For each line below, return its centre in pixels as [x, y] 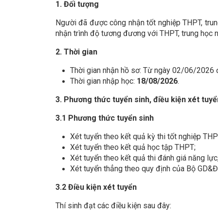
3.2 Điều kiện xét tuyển [96, 187]
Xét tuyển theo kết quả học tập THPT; [133, 147]
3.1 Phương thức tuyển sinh [105, 118]
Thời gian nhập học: [103, 81]
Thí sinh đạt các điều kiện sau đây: [113, 206]
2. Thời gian [76, 52]
